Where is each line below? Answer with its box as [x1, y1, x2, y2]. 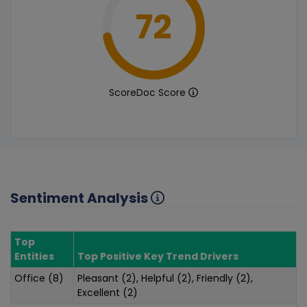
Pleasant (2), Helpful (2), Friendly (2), [77, 271, 253, 285]
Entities [14, 249, 54, 263]
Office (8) [14, 271, 64, 285]
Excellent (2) [77, 285, 138, 299]
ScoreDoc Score [109, 85, 188, 99]
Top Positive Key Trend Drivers [77, 249, 238, 263]
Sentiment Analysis [10, 188, 151, 208]
